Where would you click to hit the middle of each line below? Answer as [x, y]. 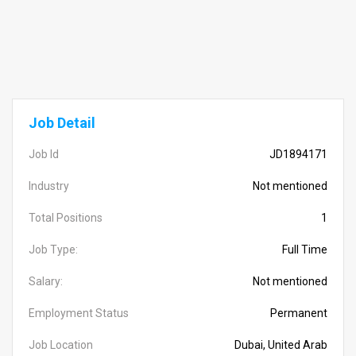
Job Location [61, 345]
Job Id [44, 154]
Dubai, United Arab [281, 345]
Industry [49, 186]
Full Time [305, 250]
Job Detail [62, 123]
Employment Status [79, 313]
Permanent [299, 313]
